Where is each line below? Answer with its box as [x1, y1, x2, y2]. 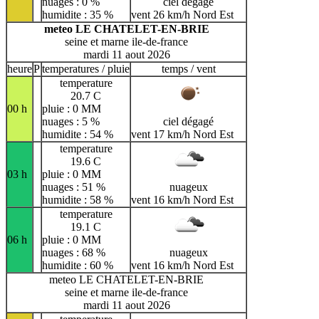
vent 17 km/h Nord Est [131, 127, 234, 140]
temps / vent [161, 62, 216, 75]
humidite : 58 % [42, 193, 113, 206]
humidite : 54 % [42, 127, 113, 140]
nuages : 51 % [42, 180, 105, 193]
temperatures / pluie [42, 62, 130, 75]
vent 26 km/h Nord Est [131, 8, 234, 21]
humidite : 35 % [42, 8, 113, 21]
